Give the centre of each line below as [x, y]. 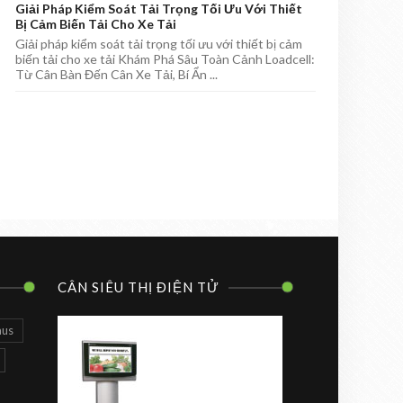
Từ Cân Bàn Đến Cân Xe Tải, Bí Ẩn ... [116, 75]
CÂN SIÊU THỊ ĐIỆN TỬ [138, 287]
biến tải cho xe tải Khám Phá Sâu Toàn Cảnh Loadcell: [165, 59]
